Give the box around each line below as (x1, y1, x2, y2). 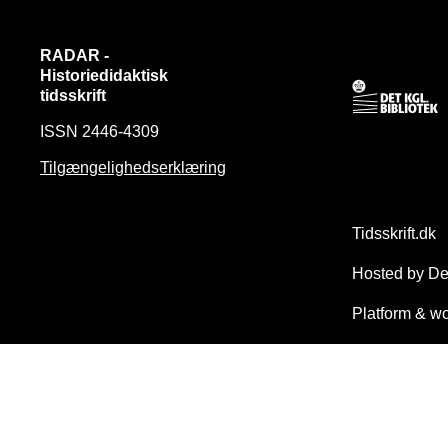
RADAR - (39, 46, 109, 64)
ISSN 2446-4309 (39, 122, 159, 140)
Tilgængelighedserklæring (39, 158, 226, 176)
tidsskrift (39, 86, 106, 104)
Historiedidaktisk (39, 66, 168, 84)
